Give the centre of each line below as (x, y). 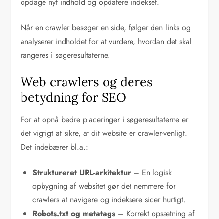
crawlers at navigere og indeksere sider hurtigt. (109, 200)
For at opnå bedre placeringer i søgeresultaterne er (105, 120)
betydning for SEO (74, 98)
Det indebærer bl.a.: (55, 147)
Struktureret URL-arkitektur (82, 173)
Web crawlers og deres (87, 82)
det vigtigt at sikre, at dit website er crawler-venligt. (104, 133)
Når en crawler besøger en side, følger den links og (106, 28)
